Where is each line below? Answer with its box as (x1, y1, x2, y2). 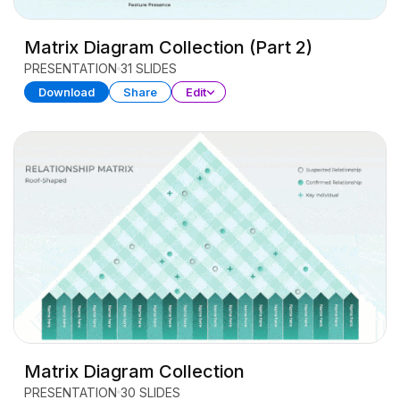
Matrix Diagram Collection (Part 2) (23, 37, 312, 59)
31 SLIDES (120, 61, 177, 77)
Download (37, 85, 95, 100)
